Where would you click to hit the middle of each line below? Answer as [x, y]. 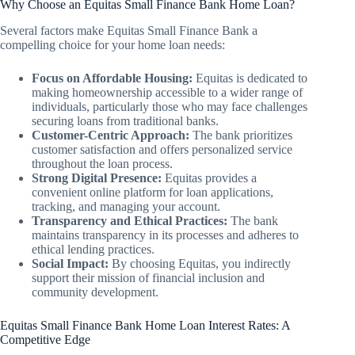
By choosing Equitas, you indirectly [200, 264]
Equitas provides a [209, 178]
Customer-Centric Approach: [111, 136]
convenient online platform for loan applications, [153, 193]
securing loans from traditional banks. [125, 121]
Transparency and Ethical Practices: [130, 221]
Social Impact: [70, 264]
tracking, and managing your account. [126, 207]
